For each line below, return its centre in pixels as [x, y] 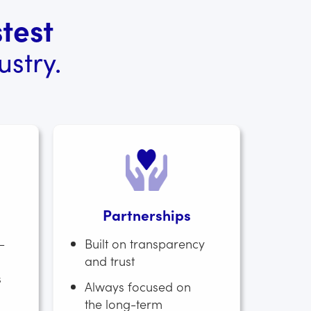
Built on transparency [145, 243]
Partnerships [146, 215]
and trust [110, 261]
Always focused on [138, 286]
